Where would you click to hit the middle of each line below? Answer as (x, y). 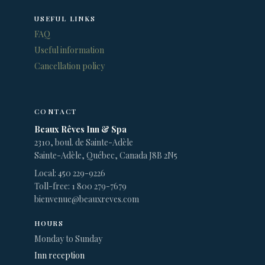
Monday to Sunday (68, 239)
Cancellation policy (70, 66)
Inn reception (59, 256)
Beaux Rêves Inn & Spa (80, 130)
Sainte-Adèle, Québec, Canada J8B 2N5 (106, 156)
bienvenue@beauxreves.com (87, 199)
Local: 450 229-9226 (70, 173)
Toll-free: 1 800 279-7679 (80, 186)
